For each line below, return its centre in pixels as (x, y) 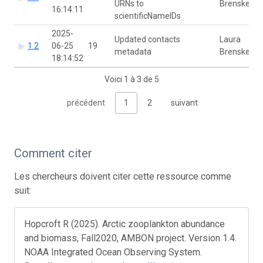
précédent (86, 102)
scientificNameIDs (149, 16)
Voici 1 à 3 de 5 (131, 80)
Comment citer (53, 153)
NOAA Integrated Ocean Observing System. (113, 252)
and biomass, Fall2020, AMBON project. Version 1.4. (130, 238)
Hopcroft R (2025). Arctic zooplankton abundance (124, 224)
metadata (134, 51)
